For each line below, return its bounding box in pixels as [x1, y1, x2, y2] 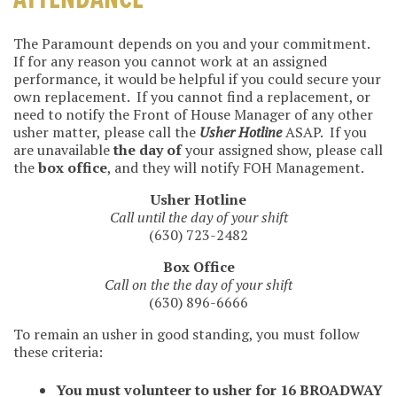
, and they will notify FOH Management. [107, 157, 364, 177]
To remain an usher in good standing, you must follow [13, 323, 360, 344]
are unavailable [13, 139, 113, 160]
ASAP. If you [282, 121, 367, 142]
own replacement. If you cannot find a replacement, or [13, 86, 370, 106]
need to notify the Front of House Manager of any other [13, 104, 373, 124]
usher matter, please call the [13, 121, 199, 142]
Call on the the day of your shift [105, 274, 292, 294]
